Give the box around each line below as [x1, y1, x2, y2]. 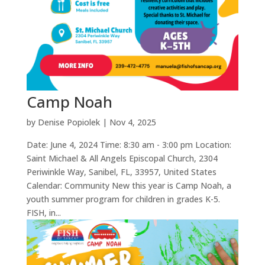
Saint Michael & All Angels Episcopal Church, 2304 [26, 152, 218, 164]
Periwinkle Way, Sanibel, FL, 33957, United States [26, 166, 216, 177]
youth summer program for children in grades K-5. [26, 193, 220, 205]
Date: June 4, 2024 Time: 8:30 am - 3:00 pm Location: [26, 138, 231, 150]
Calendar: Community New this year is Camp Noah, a [26, 179, 231, 191]
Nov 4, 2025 [109, 116, 156, 128]
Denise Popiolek [37, 116, 100, 128]
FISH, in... [26, 206, 61, 218]
